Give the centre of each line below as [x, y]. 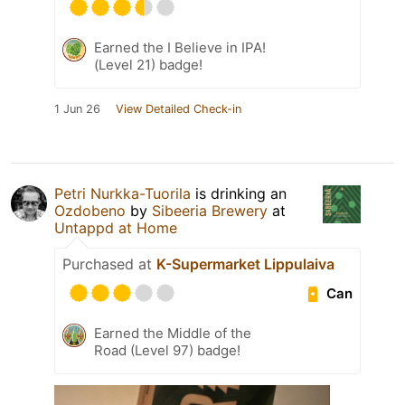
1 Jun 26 [77, 109]
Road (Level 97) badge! [167, 351]
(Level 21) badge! [148, 65]
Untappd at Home [116, 228]
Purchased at [109, 264]
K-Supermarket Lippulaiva [245, 264]
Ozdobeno [90, 211]
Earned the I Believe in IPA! [180, 48]
